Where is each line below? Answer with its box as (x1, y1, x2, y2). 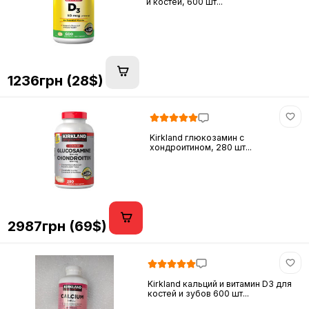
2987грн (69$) (7, 217, 107, 235)
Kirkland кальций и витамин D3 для (148, 278, 292, 289)
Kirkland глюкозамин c (150, 132, 245, 143)
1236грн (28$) (7, 71, 103, 89)
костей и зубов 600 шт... (148, 288, 250, 299)
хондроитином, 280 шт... (150, 142, 252, 153)
